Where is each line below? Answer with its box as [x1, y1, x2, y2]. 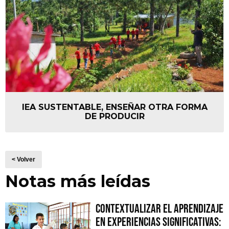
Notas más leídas [5, 171, 150, 191]
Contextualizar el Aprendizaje [95, 201, 223, 216]
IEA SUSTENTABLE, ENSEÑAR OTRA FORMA [21, 102, 208, 112]
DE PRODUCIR [84, 111, 145, 121]
